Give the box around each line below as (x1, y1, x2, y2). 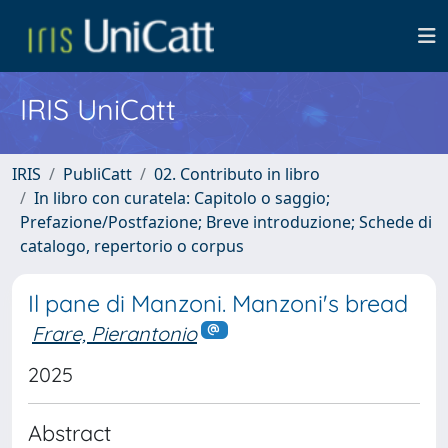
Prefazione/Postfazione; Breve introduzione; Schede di (20, 211, 432, 233)
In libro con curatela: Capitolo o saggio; (34, 187, 330, 209)
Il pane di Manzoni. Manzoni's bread (28, 289, 408, 318)
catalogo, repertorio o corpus (20, 235, 244, 257)
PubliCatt (63, 163, 132, 185)
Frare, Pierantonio (32, 321, 197, 346)
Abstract (28, 418, 111, 446)
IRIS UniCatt (20, 91, 176, 127)
